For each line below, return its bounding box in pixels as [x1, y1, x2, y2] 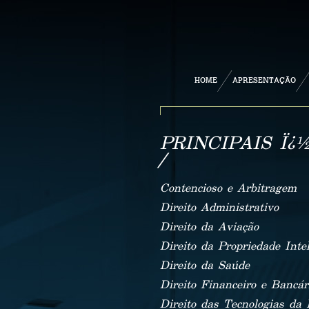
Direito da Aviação [160, 222, 259, 232]
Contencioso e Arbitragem [160, 183, 297, 194]
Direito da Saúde [160, 261, 250, 271]
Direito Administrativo [160, 203, 279, 213]
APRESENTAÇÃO [232, 75, 296, 85]
